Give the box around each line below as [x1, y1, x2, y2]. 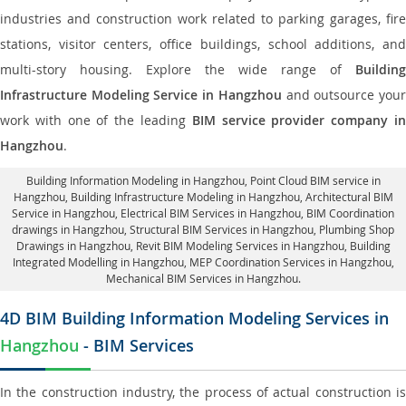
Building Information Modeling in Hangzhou [25, 173, 245, 188]
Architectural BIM [304, 189, 393, 204]
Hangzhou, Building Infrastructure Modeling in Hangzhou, [13, 189, 305, 204]
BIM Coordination [306, 206, 394, 220]
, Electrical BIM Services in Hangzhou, [115, 206, 306, 220]
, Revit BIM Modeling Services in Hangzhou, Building [130, 238, 391, 253]
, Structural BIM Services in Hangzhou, [124, 222, 319, 237]
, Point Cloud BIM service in [244, 173, 381, 188]
